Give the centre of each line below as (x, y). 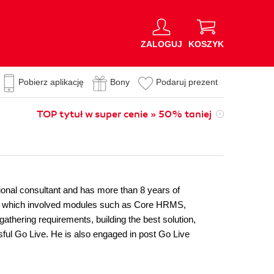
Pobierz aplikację (51, 82)
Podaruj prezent (187, 82)
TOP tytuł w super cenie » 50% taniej (124, 114)
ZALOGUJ (161, 44)
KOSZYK (206, 44)
